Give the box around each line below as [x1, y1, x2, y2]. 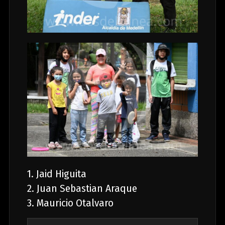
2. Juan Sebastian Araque [27, 182, 137, 195]
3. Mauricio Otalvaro [27, 196, 114, 210]
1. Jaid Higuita [27, 167, 89, 181]
